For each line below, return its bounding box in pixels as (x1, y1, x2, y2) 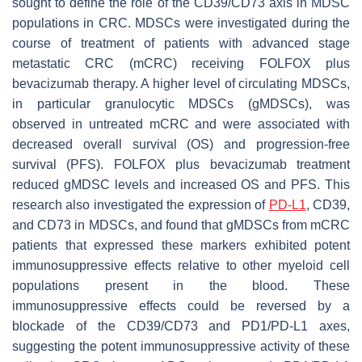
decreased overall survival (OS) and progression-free (12, 137, 350, 151)
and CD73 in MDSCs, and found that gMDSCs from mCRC (12, 217, 350, 232)
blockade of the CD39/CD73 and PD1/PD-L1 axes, (12, 318, 350, 333)
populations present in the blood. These (12, 278, 350, 293)
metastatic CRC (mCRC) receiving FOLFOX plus (12, 56, 350, 70)
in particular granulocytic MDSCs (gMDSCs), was (12, 96, 350, 111)
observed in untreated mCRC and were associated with (12, 116, 350, 131)
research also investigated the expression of (12, 197, 269, 212)
